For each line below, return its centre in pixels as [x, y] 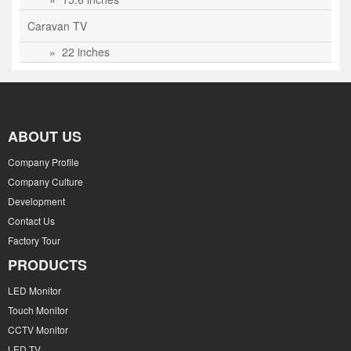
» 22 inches [76, 52]
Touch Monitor [38, 310]
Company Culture [45, 181]
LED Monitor [34, 290]
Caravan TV [57, 26]
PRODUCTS [47, 265]
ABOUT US [45, 136]
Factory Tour [34, 240]
